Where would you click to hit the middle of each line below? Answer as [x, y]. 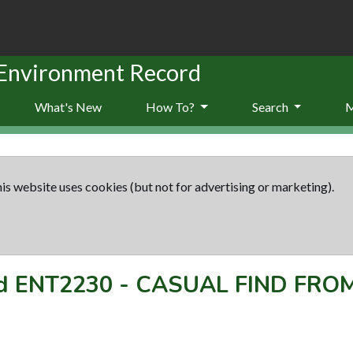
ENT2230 [64, 284]
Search [271, 106]
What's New [68, 106]
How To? [171, 106]
